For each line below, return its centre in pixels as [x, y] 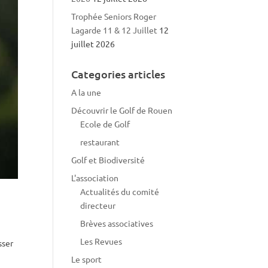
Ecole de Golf [105, 124]
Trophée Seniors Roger [114, 16]
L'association [95, 178]
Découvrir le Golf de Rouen [122, 110]
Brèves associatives [117, 223]
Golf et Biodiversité [108, 160]
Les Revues [101, 241]
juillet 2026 [93, 44]
